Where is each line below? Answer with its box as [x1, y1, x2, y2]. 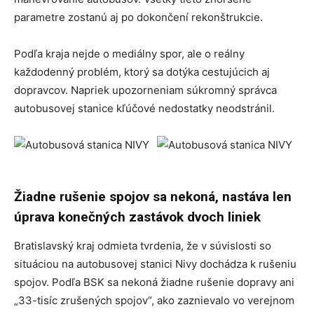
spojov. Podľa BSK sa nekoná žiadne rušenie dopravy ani [14, 275, 294, 289]
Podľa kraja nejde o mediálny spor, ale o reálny [14, 47, 245, 61]
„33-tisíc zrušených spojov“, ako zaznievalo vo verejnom [14, 294, 294, 308]
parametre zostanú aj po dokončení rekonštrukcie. [14, 11, 263, 25]
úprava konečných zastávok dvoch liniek [14, 209, 261, 226]
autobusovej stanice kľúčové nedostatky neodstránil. [14, 102, 275, 116]
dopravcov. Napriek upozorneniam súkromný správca [14, 83, 277, 97]
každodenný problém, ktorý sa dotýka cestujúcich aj [14, 65, 270, 79]
